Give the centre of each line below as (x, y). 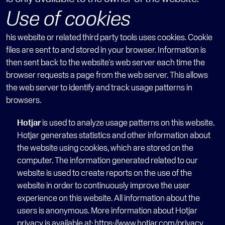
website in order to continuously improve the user (103, 185)
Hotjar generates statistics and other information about (114, 135)
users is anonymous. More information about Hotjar (107, 210)
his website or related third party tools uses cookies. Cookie (109, 37)
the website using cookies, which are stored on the (105, 147)
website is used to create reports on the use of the (104, 173)
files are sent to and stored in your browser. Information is (106, 49)
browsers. (24, 100)
